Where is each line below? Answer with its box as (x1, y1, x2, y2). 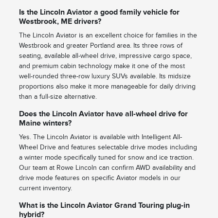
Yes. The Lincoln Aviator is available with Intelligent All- (18, 133, 182, 141)
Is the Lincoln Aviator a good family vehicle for (18, 8, 180, 17)
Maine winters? (18, 119, 72, 128)
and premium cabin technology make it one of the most (18, 62, 185, 70)
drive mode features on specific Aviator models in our (18, 174, 181, 182)
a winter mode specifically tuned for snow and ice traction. (18, 154, 194, 162)
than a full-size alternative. (18, 93, 97, 101)
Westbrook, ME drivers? (18, 17, 101, 26)
